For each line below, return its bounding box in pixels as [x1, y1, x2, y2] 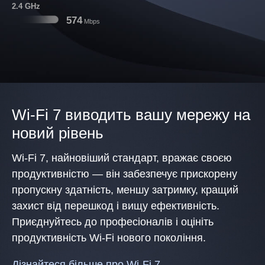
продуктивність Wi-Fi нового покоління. [12, 231, 206, 244]
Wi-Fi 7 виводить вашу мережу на [12, 106, 250, 123]
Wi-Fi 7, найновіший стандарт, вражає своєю [12, 151, 232, 164]
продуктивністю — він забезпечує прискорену [12, 167, 237, 180]
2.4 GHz [12, 1, 40, 11]
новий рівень [12, 124, 104, 141]
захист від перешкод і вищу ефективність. [12, 199, 219, 212]
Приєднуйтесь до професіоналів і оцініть [12, 215, 214, 228]
